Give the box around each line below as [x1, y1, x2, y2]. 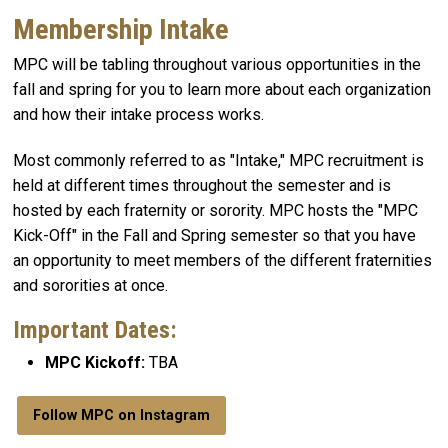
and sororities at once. [13, 275, 168, 295]
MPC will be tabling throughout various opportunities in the [13, 54, 421, 74]
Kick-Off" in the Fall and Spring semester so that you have [13, 225, 416, 245]
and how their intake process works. [13, 104, 268, 124]
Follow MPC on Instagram [33, 407, 210, 425]
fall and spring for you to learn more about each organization [13, 79, 431, 99]
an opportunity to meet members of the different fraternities [13, 250, 432, 270]
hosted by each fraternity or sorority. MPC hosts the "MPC [13, 200, 418, 220]
